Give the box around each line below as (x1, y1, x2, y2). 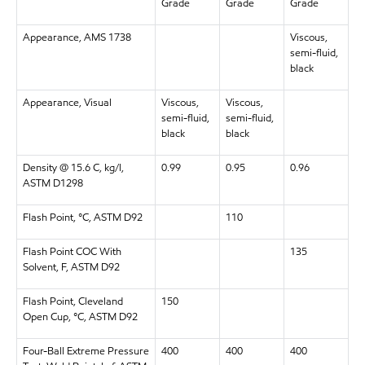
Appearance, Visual (22, 95, 112, 110)
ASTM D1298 (22, 176, 83, 191)
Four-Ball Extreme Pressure (22, 344, 149, 358)
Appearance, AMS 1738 (22, 30, 131, 45)
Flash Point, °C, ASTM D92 (22, 210, 143, 225)
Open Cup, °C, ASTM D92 (22, 310, 138, 324)
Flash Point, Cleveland (22, 294, 123, 309)
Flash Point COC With (22, 244, 121, 259)
